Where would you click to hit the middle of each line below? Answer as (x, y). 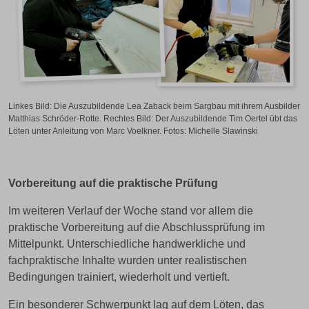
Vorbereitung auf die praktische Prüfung (113, 183)
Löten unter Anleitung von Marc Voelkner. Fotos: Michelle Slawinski (133, 131)
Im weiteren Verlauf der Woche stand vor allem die (131, 211)
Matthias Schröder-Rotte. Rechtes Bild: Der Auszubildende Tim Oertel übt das (153, 119)
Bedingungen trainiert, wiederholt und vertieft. (119, 277)
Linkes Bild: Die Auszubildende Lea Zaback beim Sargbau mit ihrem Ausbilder (154, 106)
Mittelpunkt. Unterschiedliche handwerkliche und (127, 244)
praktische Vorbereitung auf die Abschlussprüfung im (137, 227)
